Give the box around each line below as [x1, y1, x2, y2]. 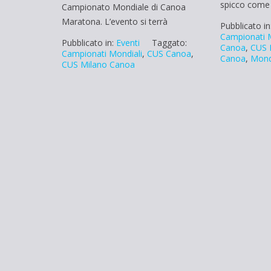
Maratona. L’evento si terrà [62, 15, 168, 27]
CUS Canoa [147, 47, 191, 59]
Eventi [116, 36, 140, 48]
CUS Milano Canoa [62, 58, 135, 70]
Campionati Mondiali [62, 47, 142, 59]
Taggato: [152, 36, 187, 48]
